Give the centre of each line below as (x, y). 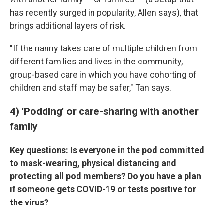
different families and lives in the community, (96, 61)
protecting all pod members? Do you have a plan (105, 176)
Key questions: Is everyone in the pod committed (107, 150)
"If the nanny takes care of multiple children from (103, 48)
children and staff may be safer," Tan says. (91, 87)
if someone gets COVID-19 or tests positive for (103, 189)
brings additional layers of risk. (68, 25)
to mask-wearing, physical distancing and (93, 163)
